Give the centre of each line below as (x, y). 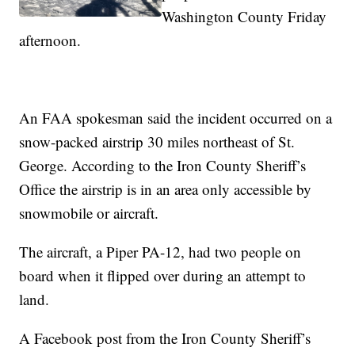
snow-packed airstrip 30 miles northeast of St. (157, 142)
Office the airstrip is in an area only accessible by (166, 189)
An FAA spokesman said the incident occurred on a (176, 118)
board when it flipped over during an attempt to (163, 276)
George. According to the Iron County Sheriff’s (163, 166)
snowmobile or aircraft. (89, 213)
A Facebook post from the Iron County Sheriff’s (165, 338)
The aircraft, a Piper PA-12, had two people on (160, 252)
